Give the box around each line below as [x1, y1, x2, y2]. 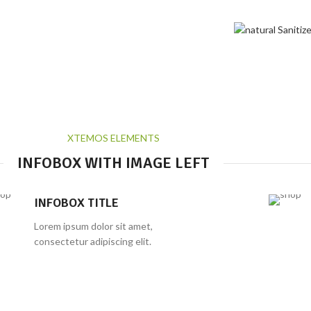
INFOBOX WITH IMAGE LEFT [17, 153, 210, 172]
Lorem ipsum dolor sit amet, [34, 220, 153, 232]
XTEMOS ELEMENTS [67, 132, 160, 144]
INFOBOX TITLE [34, 195, 119, 210]
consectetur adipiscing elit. [34, 235, 152, 247]
